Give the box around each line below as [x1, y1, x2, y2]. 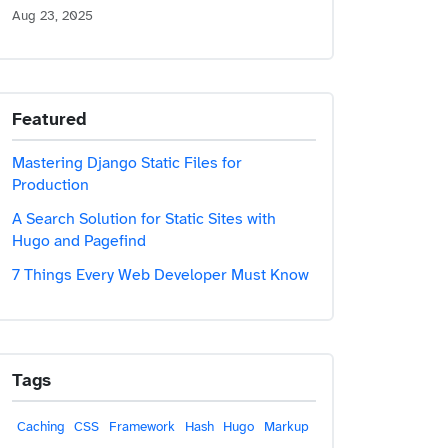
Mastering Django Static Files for [12, 154, 242, 172]
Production [12, 176, 89, 194]
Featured [12, 110, 87, 129]
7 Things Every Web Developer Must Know [12, 266, 309, 284]
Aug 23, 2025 [12, 8, 93, 23]
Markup [263, 420, 309, 435]
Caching [16, 420, 65, 435]
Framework [108, 420, 175, 435]
